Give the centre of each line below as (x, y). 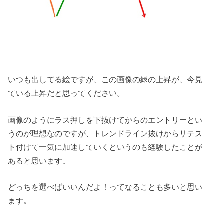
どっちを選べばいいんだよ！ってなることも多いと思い (105, 187)
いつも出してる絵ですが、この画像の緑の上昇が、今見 (105, 80)
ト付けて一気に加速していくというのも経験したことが (105, 147)
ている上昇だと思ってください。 (66, 93)
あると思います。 (39, 160)
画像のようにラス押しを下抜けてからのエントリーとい (105, 119)
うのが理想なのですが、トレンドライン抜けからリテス (105, 133)
